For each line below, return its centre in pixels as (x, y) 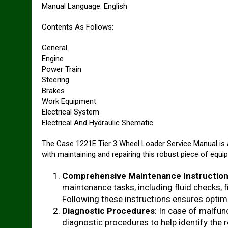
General (54, 48)
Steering (55, 80)
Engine (53, 59)
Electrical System (70, 112)
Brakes (53, 91)
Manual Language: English (84, 6)
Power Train (62, 69)
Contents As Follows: (78, 27)
